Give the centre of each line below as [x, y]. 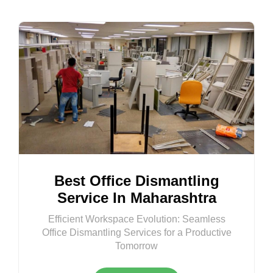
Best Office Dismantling [136, 181]
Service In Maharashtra [136, 198]
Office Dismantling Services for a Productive [136, 233]
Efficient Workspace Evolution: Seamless [136, 219]
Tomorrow [136, 246]
